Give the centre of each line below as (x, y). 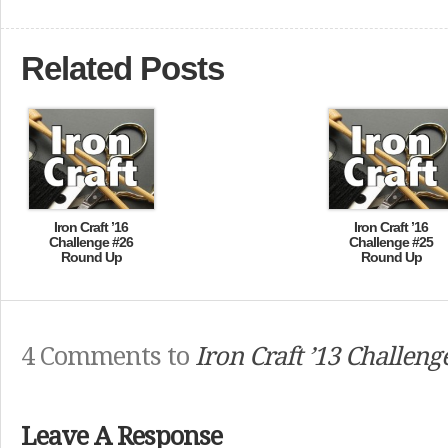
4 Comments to (108, 356)
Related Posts (122, 68)
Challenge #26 (91, 242)
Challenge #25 (391, 242)
